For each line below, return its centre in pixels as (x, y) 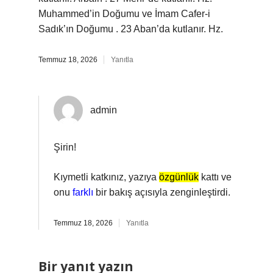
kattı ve (215, 177)
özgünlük (179, 177)
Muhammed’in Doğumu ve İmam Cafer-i (124, 14)
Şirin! (65, 147)
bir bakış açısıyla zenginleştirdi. (162, 192)
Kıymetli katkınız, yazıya (106, 177)
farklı (83, 192)
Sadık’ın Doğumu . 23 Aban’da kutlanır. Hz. (131, 29)
